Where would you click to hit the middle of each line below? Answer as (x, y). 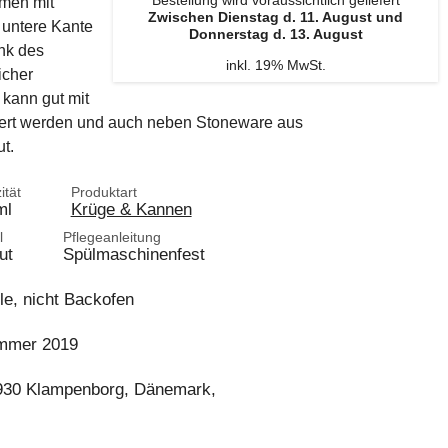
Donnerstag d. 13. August (275, 34)
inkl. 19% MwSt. (275, 65)
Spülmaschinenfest (133, 254)
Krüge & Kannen (131, 209)
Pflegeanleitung (111, 237)
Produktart (103, 192)
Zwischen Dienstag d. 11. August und (275, 17)
